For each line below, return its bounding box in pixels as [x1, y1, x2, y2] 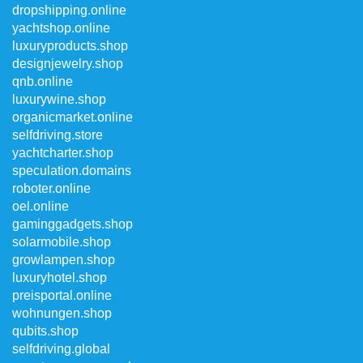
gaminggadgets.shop [12, 217, 133, 231]
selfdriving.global [12, 342, 110, 356]
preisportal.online [12, 288, 112, 302]
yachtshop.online [12, 21, 110, 35]
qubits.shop [12, 324, 79, 338]
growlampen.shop [12, 253, 115, 267]
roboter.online [12, 181, 91, 195]
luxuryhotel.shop [12, 271, 107, 284]
